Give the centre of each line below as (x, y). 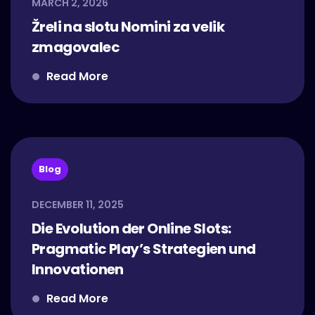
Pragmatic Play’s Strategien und (144, 249)
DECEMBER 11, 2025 (78, 205)
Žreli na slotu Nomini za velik (128, 27)
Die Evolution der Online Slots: (131, 229)
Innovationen (78, 269)
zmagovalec (76, 47)
